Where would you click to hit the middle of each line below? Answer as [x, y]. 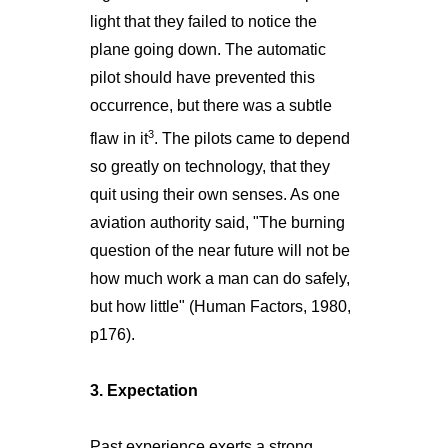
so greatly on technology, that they [209, 167]
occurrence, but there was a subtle [210, 105]
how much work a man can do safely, [219, 279]
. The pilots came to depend [251, 139]
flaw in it [118, 139]
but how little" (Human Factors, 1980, [220, 307]
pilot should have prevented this [202, 77]
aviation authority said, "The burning [217, 223]
